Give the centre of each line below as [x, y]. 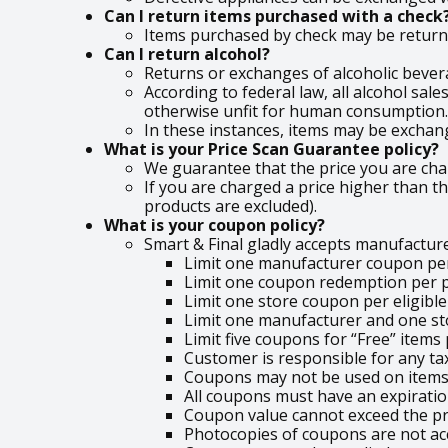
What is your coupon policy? [214, 224]
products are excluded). [230, 205]
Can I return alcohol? [187, 53]
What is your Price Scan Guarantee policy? [271, 148]
